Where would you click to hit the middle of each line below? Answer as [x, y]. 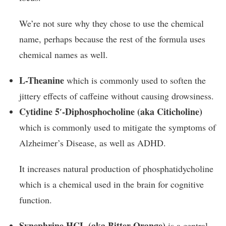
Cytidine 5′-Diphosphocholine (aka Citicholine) [111, 111]
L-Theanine [42, 80]
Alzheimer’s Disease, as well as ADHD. [93, 143]
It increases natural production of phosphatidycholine [116, 168]
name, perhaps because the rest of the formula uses [112, 39]
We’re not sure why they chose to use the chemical [111, 23]
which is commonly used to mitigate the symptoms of [118, 127]
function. [36, 200]
